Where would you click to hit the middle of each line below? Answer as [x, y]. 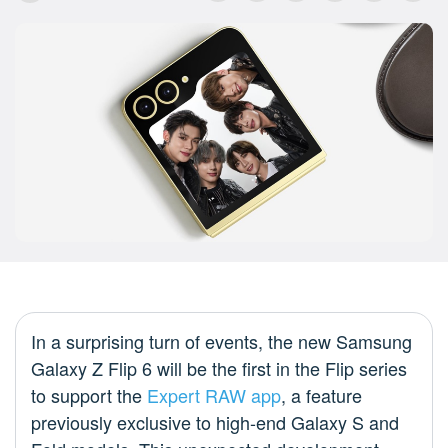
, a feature [321, 395]
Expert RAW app [214, 395]
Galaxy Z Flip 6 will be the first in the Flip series [219, 368]
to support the [89, 395]
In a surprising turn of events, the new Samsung [221, 341]
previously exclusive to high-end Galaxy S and [215, 422]
